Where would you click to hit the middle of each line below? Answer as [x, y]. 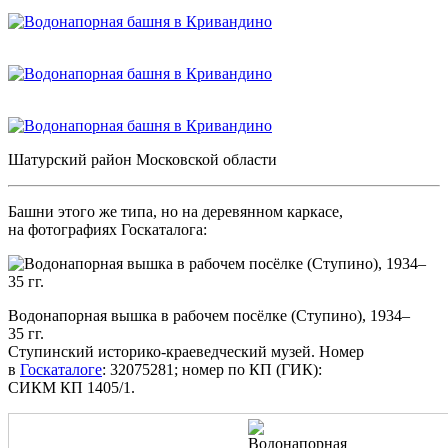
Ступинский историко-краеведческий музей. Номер [186, 351]
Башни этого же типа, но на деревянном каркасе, [175, 211]
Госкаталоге [61, 369]
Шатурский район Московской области [142, 159]
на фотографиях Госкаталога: [107, 229]
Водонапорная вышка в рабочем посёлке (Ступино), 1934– [209, 315]
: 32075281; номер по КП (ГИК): [212, 369]
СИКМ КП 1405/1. [71, 387]
